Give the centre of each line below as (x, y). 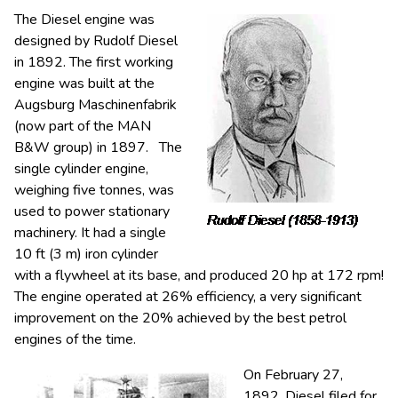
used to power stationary (92, 211)
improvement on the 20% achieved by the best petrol (180, 318)
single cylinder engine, (81, 169)
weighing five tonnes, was (94, 190)
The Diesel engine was (84, 20)
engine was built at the (84, 84)
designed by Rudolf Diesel (96, 41)
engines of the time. (75, 339)
